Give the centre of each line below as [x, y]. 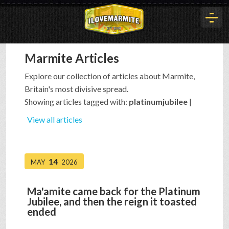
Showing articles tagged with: [77, 102]
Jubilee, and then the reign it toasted [112, 202]
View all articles [55, 120]
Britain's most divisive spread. [76, 89]
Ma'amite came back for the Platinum [114, 191]
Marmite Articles [72, 58]
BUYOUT [30, 169]
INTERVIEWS [40, 206]
